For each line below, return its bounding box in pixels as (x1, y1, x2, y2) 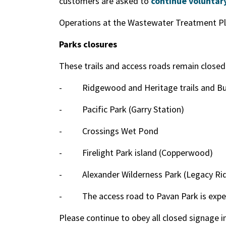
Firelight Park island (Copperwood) (82, 147, 213, 158)
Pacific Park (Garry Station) (82, 103, 184, 115)
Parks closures (59, 38, 117, 50)
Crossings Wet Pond (82, 125, 158, 137)
